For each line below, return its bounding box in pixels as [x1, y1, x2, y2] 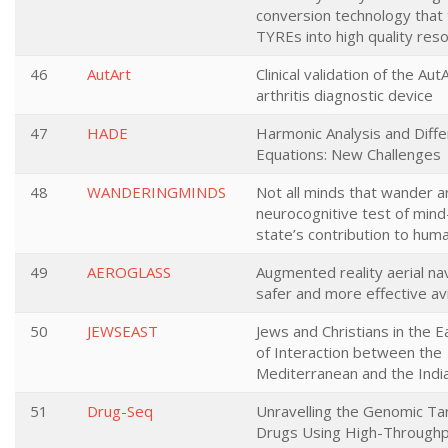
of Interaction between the [256, 342, 442, 362]
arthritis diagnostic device [256, 85, 433, 105]
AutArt [87, 64, 131, 84]
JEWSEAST [87, 321, 158, 341]
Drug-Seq [87, 401, 153, 421]
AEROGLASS [87, 262, 171, 282]
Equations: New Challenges [256, 144, 441, 164]
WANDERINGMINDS [87, 182, 226, 202]
